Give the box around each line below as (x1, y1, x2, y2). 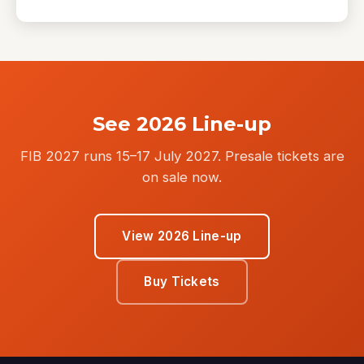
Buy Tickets (144, 273, 220, 289)
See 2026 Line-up (93, 111, 271, 136)
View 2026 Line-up (122, 227, 242, 244)
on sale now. (142, 168, 222, 185)
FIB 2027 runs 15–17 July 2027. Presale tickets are (19, 147, 344, 164)
